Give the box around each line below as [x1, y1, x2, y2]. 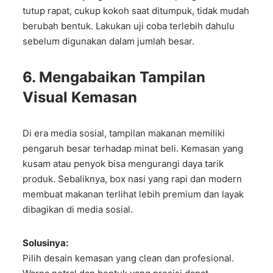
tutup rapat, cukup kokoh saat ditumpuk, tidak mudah [23, 5, 250, 16]
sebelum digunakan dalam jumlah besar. [23, 35, 195, 47]
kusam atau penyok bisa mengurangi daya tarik [23, 158, 224, 169]
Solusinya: [23, 237, 69, 249]
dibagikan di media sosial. [23, 204, 133, 215]
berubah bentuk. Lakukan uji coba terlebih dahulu [23, 20, 235, 32]
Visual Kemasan [23, 88, 138, 106]
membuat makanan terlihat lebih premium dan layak [23, 188, 244, 200]
